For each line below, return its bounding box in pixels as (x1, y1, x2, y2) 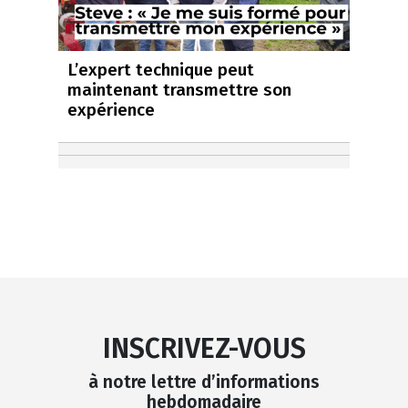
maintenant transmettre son (67, 79, 291, 101)
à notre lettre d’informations (88, 372, 320, 393)
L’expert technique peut (67, 59, 254, 81)
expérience (67, 99, 155, 121)
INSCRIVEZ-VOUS (102, 332, 306, 366)
